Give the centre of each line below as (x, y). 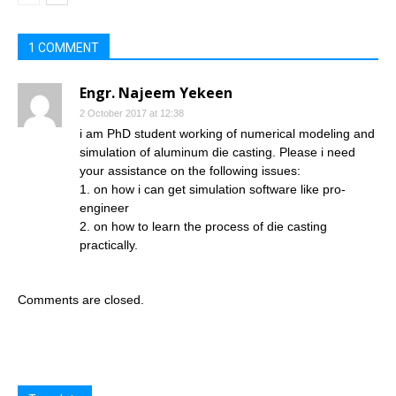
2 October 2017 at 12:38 (132, 113)
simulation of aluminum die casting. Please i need (217, 152)
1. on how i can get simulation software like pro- (213, 189)
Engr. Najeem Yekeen (156, 93)
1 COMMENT (64, 48)
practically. (109, 245)
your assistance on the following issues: (190, 171)
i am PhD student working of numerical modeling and (227, 133)
